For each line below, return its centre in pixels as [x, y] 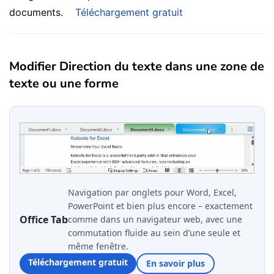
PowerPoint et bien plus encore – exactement [160, 206]
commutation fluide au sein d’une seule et [154, 233]
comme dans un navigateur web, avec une [155, 220]
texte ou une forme [64, 84]
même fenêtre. [98, 246]
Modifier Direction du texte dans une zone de [137, 67]
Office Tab [44, 220]
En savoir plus [176, 264]
